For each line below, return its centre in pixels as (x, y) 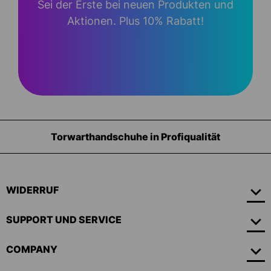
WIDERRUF (32, 190)
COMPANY (32, 250)
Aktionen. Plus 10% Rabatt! (135, 21)
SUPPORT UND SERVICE (64, 220)
